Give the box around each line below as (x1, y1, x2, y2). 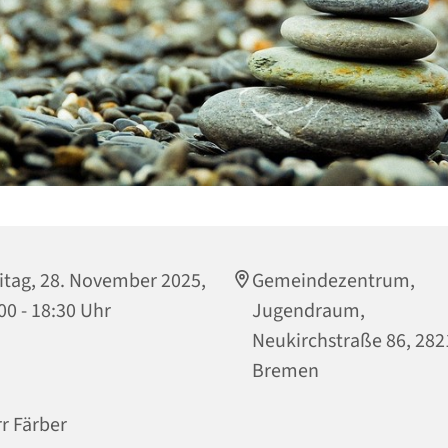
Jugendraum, (252, 296, 365, 325)
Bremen (252, 356, 319, 385)
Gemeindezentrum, (252, 266, 415, 295)
